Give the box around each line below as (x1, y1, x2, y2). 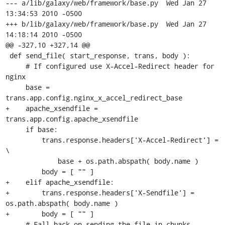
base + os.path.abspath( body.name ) (5, 156, 58, 166)
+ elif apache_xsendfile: (5, 177, 114, 187)
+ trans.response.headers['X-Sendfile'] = (5, 187, 194, 197)
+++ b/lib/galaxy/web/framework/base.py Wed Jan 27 (5, 19, 158, 29)
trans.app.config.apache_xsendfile (5, 114, 138, 124)
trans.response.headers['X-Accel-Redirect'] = (5, 135, 42, 145)
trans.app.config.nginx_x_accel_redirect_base (5, 92, 182, 102)
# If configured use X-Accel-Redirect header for (5, 61, 26, 71)
